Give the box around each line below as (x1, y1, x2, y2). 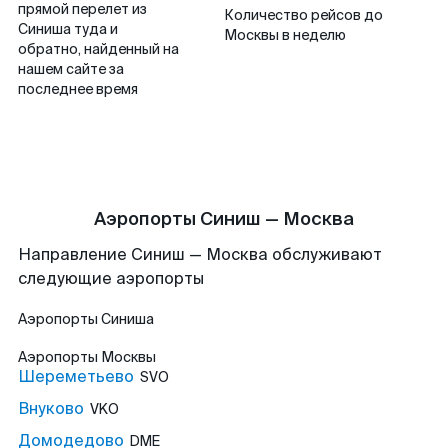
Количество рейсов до (224, 6, 383, 24)
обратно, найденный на (18, 40, 179, 58)
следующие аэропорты (18, 268, 204, 289)
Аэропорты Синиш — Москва (94, 207, 354, 231)
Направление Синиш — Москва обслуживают (18, 244, 382, 265)
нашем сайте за (18, 60, 124, 78)
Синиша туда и (18, 20, 118, 38)
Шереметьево (18, 366, 134, 387)
